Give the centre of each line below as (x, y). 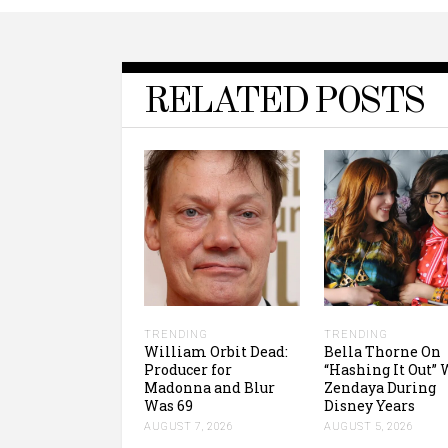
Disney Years (369, 405)
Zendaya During (380, 387)
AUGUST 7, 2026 (188, 426)
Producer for (188, 369)
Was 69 (168, 405)
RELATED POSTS (283, 102)
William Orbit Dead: (216, 351)
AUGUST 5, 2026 (368, 426)
